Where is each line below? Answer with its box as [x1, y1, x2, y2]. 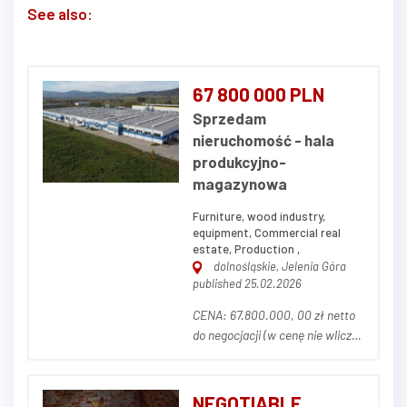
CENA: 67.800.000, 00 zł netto [193, 307, 355, 323]
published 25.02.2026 [193, 276, 301, 292]
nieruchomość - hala [193, 130, 334, 149]
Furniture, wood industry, [193, 208, 325, 223]
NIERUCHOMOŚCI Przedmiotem [193, 367, 287, 383]
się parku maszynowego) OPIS [193, 347, 325, 363]
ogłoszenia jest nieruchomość [193, 387, 350, 403]
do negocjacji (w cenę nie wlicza [193, 327, 358, 343]
